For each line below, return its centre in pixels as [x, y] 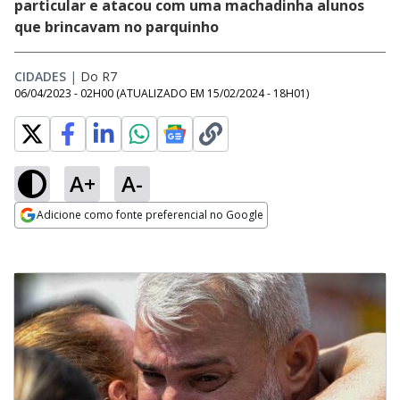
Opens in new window [87, 239]
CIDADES [40, 76]
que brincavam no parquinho [118, 27]
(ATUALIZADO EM [162, 93]
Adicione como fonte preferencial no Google [150, 215]
